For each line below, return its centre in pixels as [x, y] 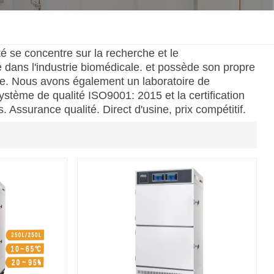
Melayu [135, 54]
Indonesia [139, 111]
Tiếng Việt [140, 82]
